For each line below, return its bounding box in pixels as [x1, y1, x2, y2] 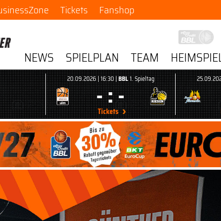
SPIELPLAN [66, 48, 119, 67]
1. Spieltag [128, 74, 154, 83]
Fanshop [99, 2, 134, 18]
